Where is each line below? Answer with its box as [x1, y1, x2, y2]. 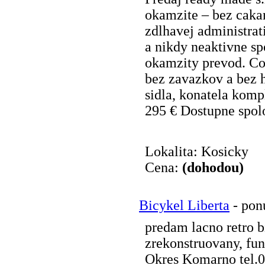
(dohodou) [182, 159, 244, 175]
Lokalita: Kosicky [145, 143, 248, 159]
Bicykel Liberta [139, 197, 230, 213]
